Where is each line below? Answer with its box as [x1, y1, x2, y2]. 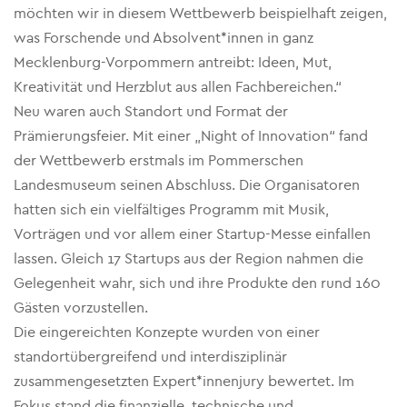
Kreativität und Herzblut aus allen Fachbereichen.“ [14, 78, 342, 95]
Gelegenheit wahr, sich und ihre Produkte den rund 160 [14, 274, 381, 292]
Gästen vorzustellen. [14, 299, 148, 316]
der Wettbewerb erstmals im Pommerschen [14, 152, 303, 169]
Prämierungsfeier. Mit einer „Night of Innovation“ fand [14, 127, 368, 144]
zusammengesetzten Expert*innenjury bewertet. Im [14, 372, 354, 390]
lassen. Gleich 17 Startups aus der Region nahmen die [14, 250, 363, 267]
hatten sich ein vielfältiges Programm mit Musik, [14, 201, 329, 218]
